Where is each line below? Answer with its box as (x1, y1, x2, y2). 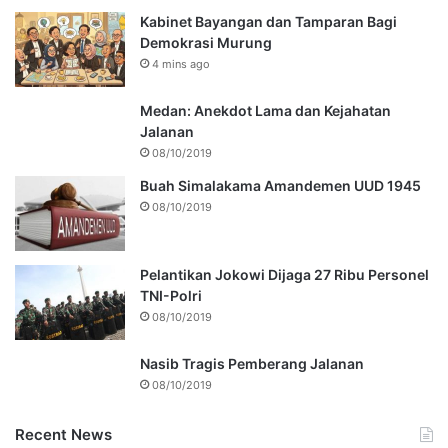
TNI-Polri (140, 287, 202, 305)
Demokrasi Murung (140, 34, 272, 52)
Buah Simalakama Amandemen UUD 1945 (140, 177, 421, 195)
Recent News (15, 425, 112, 445)
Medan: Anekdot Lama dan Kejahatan (140, 102, 391, 120)
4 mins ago (152, 57, 210, 72)
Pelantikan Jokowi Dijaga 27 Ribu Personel (140, 266, 429, 284)
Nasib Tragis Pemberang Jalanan (140, 355, 364, 373)
